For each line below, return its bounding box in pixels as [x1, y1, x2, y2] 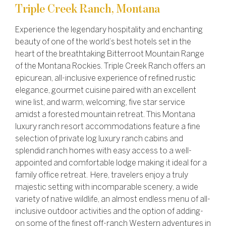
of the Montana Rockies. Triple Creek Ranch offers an [15, 62, 205, 70]
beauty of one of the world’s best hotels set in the [15, 38, 191, 46]
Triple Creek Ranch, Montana [15, 3, 160, 15]
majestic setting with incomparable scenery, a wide [15, 183, 198, 191]
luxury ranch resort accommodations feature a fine [15, 123, 200, 131]
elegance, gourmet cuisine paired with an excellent [15, 86, 196, 94]
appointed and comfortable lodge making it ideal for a [15, 159, 207, 167]
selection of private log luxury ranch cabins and [15, 135, 183, 143]
